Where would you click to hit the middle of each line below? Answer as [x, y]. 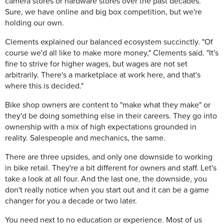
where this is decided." [44, 86]
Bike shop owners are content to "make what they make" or [108, 105]
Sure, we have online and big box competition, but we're [103, 12]
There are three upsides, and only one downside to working [109, 157]
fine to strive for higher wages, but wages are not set [96, 64]
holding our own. [34, 23]
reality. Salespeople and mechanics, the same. [85, 138]
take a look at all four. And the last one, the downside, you [106, 179]
